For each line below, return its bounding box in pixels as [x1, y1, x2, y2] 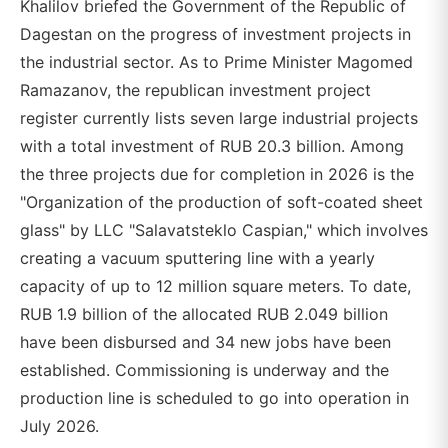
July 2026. [20, 416, 99, 436]
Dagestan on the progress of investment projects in [20, 24, 411, 44]
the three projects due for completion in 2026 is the [20, 164, 414, 184]
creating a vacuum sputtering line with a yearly [20, 248, 375, 268]
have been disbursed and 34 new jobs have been [20, 332, 391, 352]
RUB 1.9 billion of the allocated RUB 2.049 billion [20, 304, 388, 324]
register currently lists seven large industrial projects [20, 108, 418, 128]
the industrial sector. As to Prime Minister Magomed [20, 52, 413, 72]
